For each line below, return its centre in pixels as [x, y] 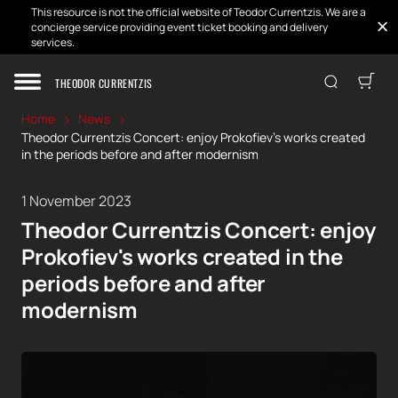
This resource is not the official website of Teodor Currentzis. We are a [199, 12]
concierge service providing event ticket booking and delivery [179, 27]
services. [53, 42]
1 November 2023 [76, 201]
